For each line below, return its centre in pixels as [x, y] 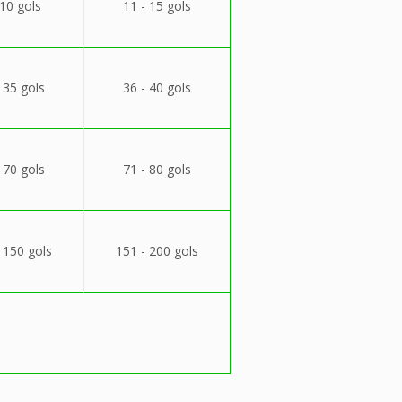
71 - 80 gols [157, 169]
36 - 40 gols [157, 87]
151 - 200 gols [157, 251]
